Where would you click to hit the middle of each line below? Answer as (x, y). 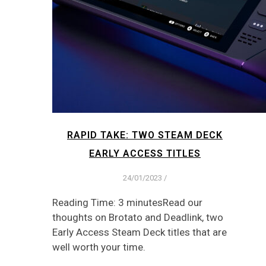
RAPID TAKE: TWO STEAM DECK (145, 135)
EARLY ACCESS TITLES (145, 153)
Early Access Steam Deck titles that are (140, 232)
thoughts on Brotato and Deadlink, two (138, 217)
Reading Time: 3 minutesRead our (127, 202)
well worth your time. (99, 247)
